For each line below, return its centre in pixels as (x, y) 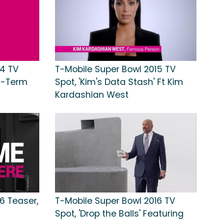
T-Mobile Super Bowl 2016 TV (115, 201)
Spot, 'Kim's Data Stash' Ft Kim (119, 82)
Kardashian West (92, 95)
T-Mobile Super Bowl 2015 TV (115, 69)
